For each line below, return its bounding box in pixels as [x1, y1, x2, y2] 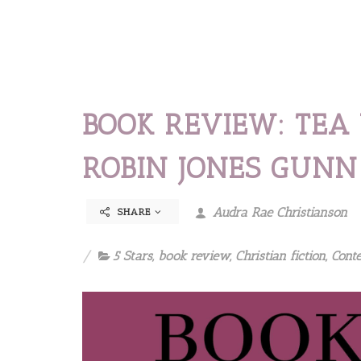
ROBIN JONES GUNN [82, 150, 358, 185]
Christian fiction [235, 247, 326, 263]
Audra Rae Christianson [209, 204, 347, 220]
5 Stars [113, 247, 152, 263]
